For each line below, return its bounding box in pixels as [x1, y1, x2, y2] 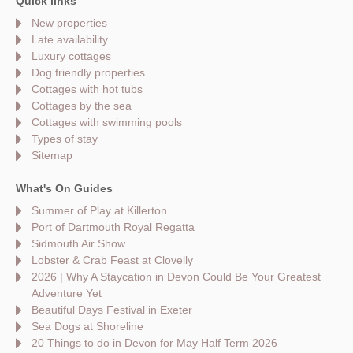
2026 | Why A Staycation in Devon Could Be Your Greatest [32, 270, 321, 284]
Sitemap [32, 149, 72, 162]
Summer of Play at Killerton [32, 204, 167, 217]
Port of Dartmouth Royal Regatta [32, 221, 195, 234]
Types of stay [32, 132, 98, 146]
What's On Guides [16, 182, 113, 195]
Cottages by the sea [32, 99, 132, 113]
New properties [32, 17, 107, 30]
